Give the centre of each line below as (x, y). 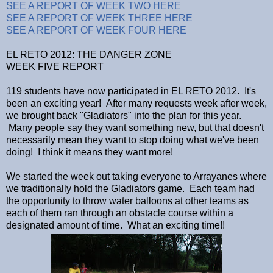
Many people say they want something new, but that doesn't (135, 128)
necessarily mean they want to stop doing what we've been (133, 140)
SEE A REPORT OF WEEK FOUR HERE (96, 30)
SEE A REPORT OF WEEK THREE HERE (99, 18)
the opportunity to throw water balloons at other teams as (127, 201)
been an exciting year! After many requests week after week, (136, 104)
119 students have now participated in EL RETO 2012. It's (131, 91)
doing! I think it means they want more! (90, 152)
